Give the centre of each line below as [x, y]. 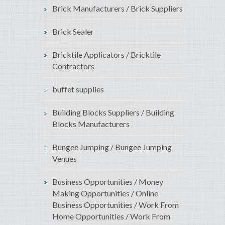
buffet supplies [78, 89]
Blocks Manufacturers [91, 124]
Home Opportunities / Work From [111, 216]
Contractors [73, 66]
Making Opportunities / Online [105, 193]
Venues [65, 159]
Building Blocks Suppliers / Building [113, 113]
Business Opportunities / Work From [116, 205]
